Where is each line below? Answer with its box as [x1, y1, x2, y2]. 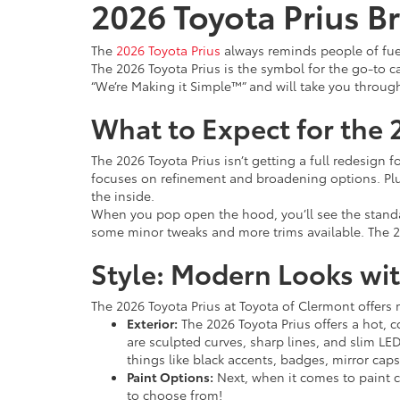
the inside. [91, 187, 154, 204]
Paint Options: [127, 368, 213, 386]
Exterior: [127, 314, 178, 332]
